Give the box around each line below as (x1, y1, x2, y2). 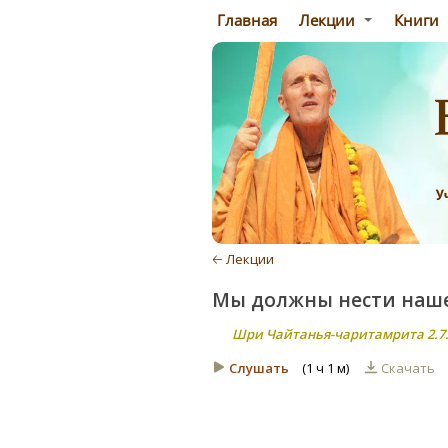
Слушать (229, 359, 289, 378)
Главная (213, 10, 277, 30)
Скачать (381, 359, 438, 378)
